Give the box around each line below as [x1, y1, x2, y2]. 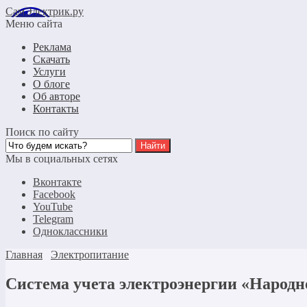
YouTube [33, 201, 73, 212]
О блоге [33, 78, 70, 90]
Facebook [33, 188, 75, 200]
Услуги [33, 66, 66, 77]
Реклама [33, 41, 71, 53]
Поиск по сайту [5, 126, 79, 138]
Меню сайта [5, 18, 62, 29]
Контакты [33, 103, 79, 114]
